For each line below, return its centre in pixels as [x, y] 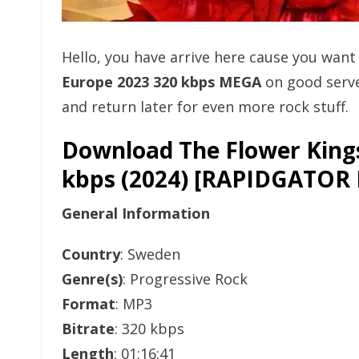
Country [91, 254]
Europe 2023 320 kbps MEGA [161, 82]
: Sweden [150, 254]
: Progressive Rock [185, 279]
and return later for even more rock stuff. [205, 107]
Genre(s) [92, 279]
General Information [136, 213]
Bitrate [88, 329]
